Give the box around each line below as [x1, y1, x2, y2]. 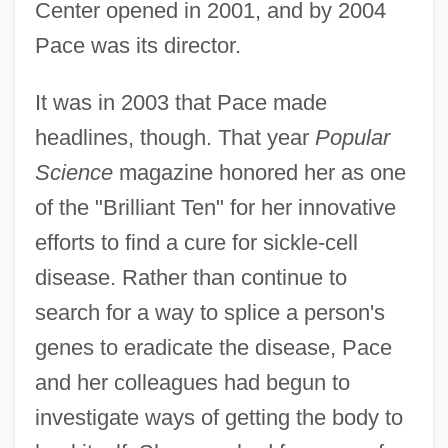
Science [34, 159, 113, 185]
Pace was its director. [34, 32, 241, 58]
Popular [314, 124, 390, 150]
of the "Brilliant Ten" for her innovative [34, 194, 396, 220]
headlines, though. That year [34, 124, 315, 150]
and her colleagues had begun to [34, 369, 350, 395]
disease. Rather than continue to [34, 264, 347, 290]
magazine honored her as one [112, 159, 406, 185]
